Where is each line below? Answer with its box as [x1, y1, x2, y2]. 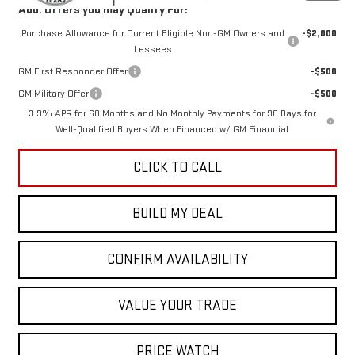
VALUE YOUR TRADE [118, 297, 237, 315]
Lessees [133, 43, 172, 56]
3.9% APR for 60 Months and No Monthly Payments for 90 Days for [28, 107, 316, 120]
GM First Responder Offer [17, 65, 128, 78]
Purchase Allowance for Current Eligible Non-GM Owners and [21, 27, 284, 40]
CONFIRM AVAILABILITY [107, 251, 248, 269]
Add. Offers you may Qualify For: [17, 2, 188, 18]
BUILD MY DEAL [132, 205, 223, 223]
